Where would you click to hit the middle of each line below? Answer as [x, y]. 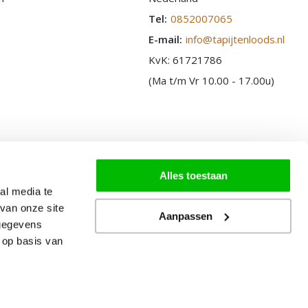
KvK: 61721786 [186, 60]
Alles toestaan [193, 175]
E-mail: [166, 39]
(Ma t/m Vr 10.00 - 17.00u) [212, 80]
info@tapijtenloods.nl [235, 39]
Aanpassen [185, 216]
